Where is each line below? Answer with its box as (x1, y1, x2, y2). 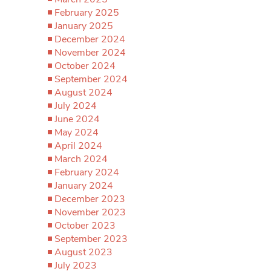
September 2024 (54, 73, 128, 86)
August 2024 (54, 86, 113, 99)
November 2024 (54, 46, 126, 59)
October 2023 (54, 219, 116, 232)
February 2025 (54, 6, 119, 19)
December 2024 (54, 33, 125, 46)
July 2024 (54, 99, 97, 113)
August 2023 (54, 246, 113, 259)
